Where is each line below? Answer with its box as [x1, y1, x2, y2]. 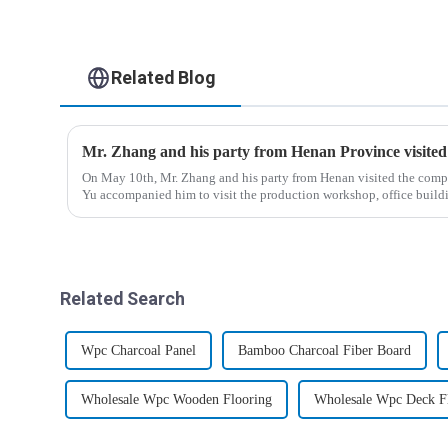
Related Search [60, 288, 186, 310]
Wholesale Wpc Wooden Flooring [81, 392, 273, 407]
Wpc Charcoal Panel [81, 343, 197, 358]
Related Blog [110, 67, 216, 89]
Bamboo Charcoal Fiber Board [238, 343, 412, 358]
